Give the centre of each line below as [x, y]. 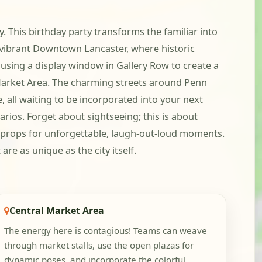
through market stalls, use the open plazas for [99, 245]
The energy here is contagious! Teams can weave [106, 231]
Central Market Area [57, 210]
